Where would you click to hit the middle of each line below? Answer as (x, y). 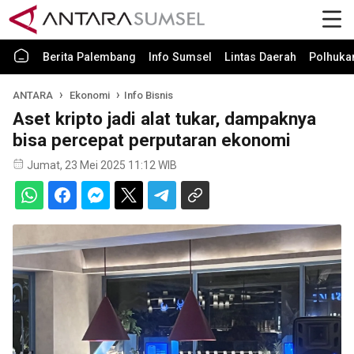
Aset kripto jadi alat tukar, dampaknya (164, 119)
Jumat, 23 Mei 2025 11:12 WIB (102, 165)
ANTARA (33, 95)
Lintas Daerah (260, 57)
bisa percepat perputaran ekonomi (152, 140)
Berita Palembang (89, 57)
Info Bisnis (148, 95)
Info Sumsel (180, 57)
